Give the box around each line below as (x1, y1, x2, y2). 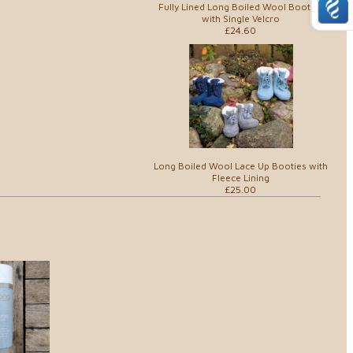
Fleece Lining (211, 172, 269, 184)
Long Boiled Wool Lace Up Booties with (153, 160, 328, 172)
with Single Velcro (201, 13, 280, 24)
